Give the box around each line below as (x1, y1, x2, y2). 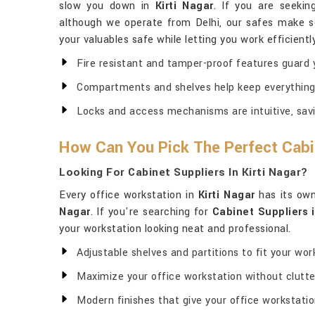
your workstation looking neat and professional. (59, 221, 291, 236)
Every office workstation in (59, 188, 198, 202)
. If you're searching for (90, 205, 212, 219)
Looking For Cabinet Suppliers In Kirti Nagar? (59, 165, 308, 180)
